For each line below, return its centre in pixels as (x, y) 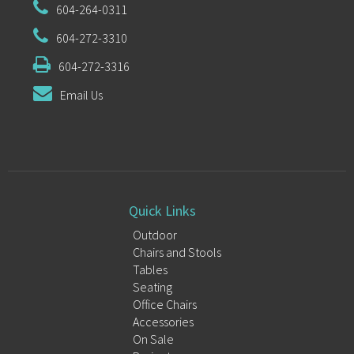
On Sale (153, 339)
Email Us (81, 95)
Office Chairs (165, 305)
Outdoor (155, 235)
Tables (150, 270)
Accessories (163, 322)
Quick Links (162, 211)
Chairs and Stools (177, 252)
